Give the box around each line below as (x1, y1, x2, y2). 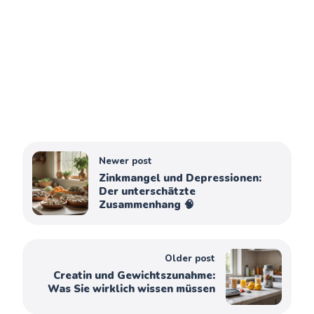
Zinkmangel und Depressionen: (99, 170, 262, 185)
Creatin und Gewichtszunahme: (53, 268, 215, 282)
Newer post (99, 154, 153, 168)
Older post (164, 252, 215, 265)
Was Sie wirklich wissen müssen (47, 281, 215, 296)
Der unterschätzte (99, 184, 196, 198)
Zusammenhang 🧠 (99, 197, 195, 212)
